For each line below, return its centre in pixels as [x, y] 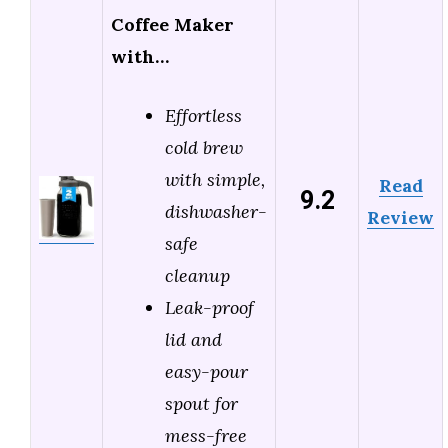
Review [400, 218]
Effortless [203, 116]
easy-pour [206, 372]
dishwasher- [216, 212]
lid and [193, 340]
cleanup [197, 276]
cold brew [204, 148]
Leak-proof [209, 308]
